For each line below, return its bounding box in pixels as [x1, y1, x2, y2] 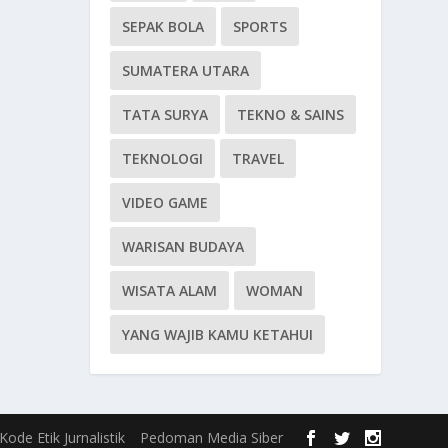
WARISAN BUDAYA [122, 237, 245, 257]
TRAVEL [232, 149, 285, 169]
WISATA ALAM [122, 281, 218, 301]
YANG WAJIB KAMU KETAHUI [122, 325, 314, 345]
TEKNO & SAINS [237, 105, 345, 125]
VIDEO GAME [122, 193, 209, 213]
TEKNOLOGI [122, 149, 204, 169]
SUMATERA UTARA [122, 61, 250, 81]
